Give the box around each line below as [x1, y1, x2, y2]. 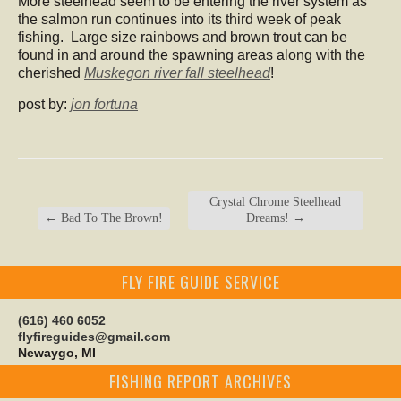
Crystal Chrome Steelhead [209, 195, 342, 209]
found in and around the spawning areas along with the [18, 47, 365, 64]
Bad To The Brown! [57, 211, 164, 226]
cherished [18, 65, 84, 81]
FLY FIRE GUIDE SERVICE [121, 270, 280, 294]
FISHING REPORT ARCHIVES [109, 370, 292, 394]
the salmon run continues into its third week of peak [18, 12, 341, 28]
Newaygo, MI [18, 346, 96, 361]
